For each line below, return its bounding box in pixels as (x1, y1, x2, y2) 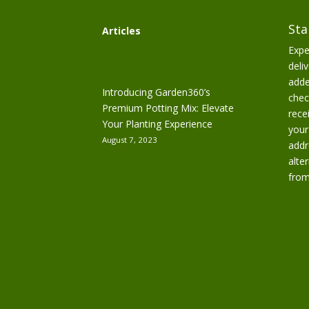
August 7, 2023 (102, 134, 158, 146)
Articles (102, 24, 141, 38)
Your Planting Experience (102, 117, 213, 131)
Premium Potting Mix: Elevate (102, 101, 235, 115)
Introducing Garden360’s (102, 86, 211, 99)
